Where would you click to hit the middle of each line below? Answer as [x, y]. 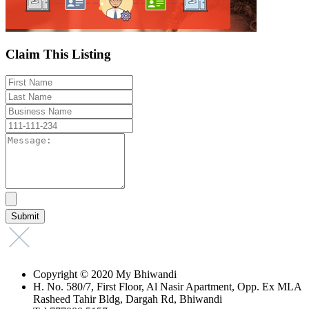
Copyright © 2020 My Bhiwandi [105, 274]
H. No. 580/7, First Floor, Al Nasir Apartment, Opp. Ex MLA [167, 286]
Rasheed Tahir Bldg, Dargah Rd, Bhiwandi [128, 299]
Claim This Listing [58, 54]
